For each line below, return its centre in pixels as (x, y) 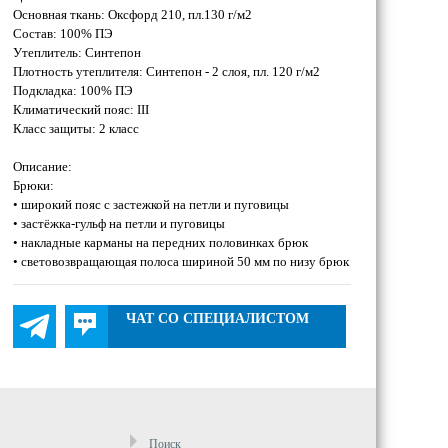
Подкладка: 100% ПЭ (73, 90)
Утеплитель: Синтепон (77, 52)
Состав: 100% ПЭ (63, 33)
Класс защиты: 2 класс (76, 128)
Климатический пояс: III (81, 109)
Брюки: (33, 185)
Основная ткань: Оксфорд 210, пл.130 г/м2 (132, 14)
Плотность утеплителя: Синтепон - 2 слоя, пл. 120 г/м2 (166, 71)
